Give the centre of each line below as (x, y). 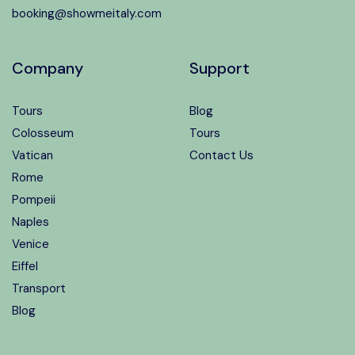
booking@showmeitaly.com (87, 13)
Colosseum (43, 133)
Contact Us (221, 155)
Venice (31, 244)
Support (219, 68)
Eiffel (25, 266)
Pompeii (34, 200)
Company (48, 68)
